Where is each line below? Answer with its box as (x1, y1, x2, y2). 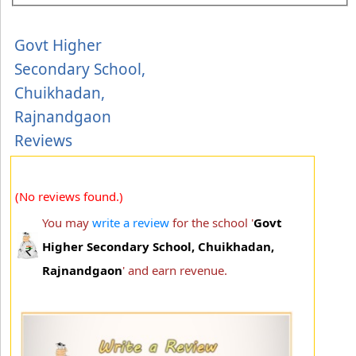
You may (42, 214, 92, 230)
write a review (92, 214, 169, 230)
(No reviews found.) (15, 188, 123, 204)
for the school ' (169, 214, 253, 230)
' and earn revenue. (122, 261, 227, 278)
